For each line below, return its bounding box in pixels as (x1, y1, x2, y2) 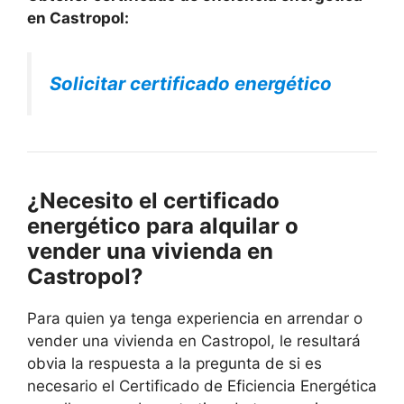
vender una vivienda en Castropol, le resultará (27, 332, 361, 351)
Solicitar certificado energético (50, 72, 332, 96)
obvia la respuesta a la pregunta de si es (27, 354, 322, 373)
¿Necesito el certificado (27, 188, 280, 215)
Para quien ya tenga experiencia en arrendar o (27, 309, 363, 328)
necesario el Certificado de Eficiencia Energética (27, 377, 377, 396)
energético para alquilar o (27, 213, 298, 240)
